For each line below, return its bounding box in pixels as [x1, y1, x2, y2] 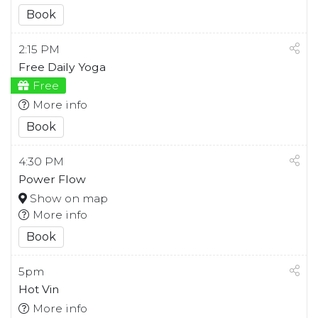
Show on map [27, 192, 108, 206]
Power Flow [18, 172, 86, 187]
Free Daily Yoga [18, 60, 106, 75]
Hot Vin [18, 283, 59, 297]
